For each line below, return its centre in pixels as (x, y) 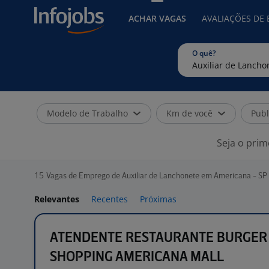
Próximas (158, 199)
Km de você (189, 113)
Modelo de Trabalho (87, 113)
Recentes (110, 199)
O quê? (204, 53)
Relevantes (57, 199)
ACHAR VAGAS (157, 18)
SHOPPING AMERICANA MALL (137, 257)
